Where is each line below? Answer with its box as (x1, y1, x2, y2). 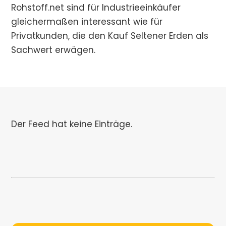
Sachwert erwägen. (11, 44, 96, 56)
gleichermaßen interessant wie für (11, 16, 163, 28)
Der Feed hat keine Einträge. (11, 118, 133, 130)
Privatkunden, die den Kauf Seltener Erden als (11, 30, 209, 42)
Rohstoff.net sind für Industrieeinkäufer (11, 2, 181, 14)
